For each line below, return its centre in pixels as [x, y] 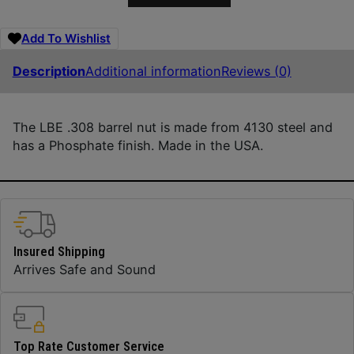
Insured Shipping [59, 252]
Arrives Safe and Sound [84, 270]
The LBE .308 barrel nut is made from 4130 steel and [172, 128]
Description [49, 71]
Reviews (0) [256, 71]
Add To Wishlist [66, 39]
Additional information [153, 71]
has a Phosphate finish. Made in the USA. [137, 146]
